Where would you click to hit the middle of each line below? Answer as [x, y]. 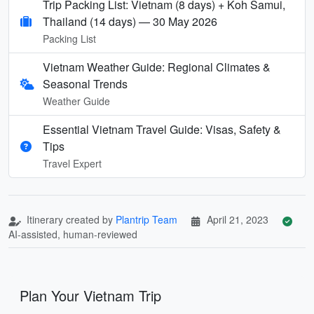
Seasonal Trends [85, 83]
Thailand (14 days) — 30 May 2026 [130, 21]
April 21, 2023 [238, 219]
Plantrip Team [146, 219]
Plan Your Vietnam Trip [90, 295]
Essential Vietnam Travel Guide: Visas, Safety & [162, 129]
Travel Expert [72, 163]
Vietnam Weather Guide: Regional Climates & [157, 67]
